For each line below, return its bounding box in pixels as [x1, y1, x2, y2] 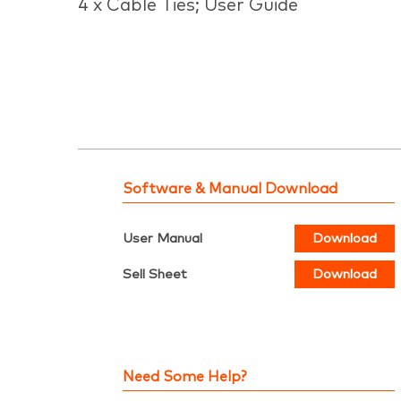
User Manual [123, 231, 202, 245]
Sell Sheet [123, 267, 187, 281]
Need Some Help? [123, 369, 247, 384]
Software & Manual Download [123, 181, 337, 196]
